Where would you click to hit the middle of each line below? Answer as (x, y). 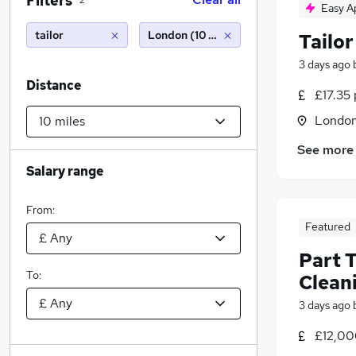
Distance (54, 85)
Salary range (65, 171)
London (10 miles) (194, 35)
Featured (327, 227)
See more (325, 150)
